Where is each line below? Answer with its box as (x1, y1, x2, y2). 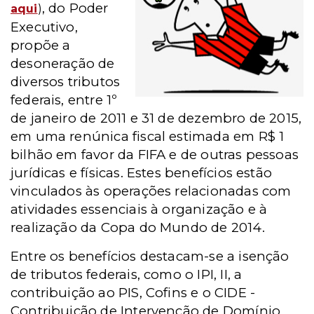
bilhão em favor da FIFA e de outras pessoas (11, 146, 299, 163)
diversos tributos (11, 74, 121, 90)
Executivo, (11, 19, 78, 35)
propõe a (11, 37, 71, 53)
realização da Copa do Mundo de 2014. (11, 219, 265, 235)
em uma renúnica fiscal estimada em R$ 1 (11, 128, 285, 144)
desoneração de (11, 55, 115, 71)
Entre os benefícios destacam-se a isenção (11, 248, 289, 264)
